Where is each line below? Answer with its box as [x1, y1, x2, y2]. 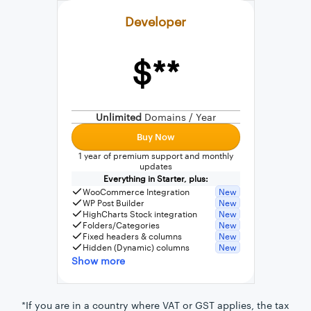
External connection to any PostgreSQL [82, 92, 236, 102]
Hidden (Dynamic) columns [82, 242, 190, 252]
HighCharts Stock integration [82, 208, 197, 219]
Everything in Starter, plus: [103, 173, 208, 183]
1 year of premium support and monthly [78, 150, 233, 160]
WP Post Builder [82, 197, 144, 208]
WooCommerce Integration [82, 186, 190, 196]
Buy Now [136, 131, 175, 142]
